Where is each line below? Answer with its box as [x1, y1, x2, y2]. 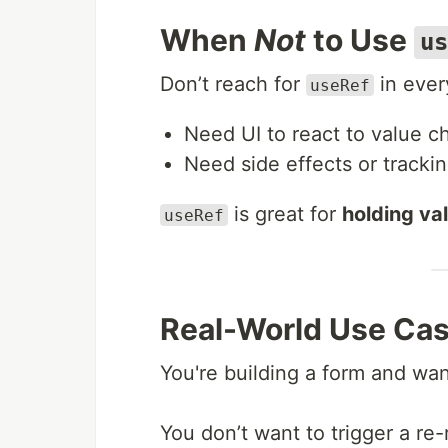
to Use [306, 21, 414, 58]
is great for [228, 201, 342, 226]
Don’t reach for [160, 71, 306, 96]
